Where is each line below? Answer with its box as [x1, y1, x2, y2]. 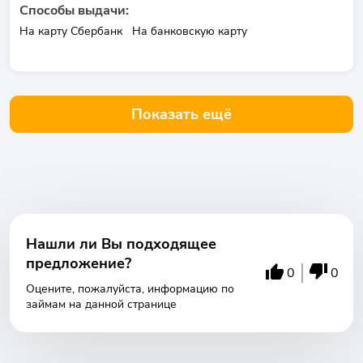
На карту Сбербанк [19, 23, 122, 39]
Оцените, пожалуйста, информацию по [26, 281, 234, 297]
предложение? [26, 254, 131, 273]
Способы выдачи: [19, 2, 129, 19]
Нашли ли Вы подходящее [26, 234, 216, 254]
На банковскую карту [132, 23, 247, 39]
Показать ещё [131, 105, 232, 124]
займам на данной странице [26, 297, 177, 312]
